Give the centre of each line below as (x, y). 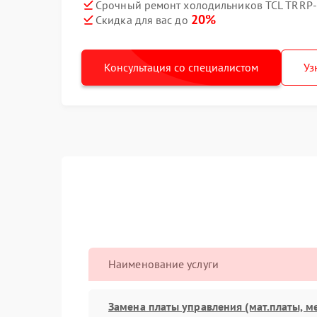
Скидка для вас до (143, 20)
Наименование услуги (163, 264)
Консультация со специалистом (181, 67)
